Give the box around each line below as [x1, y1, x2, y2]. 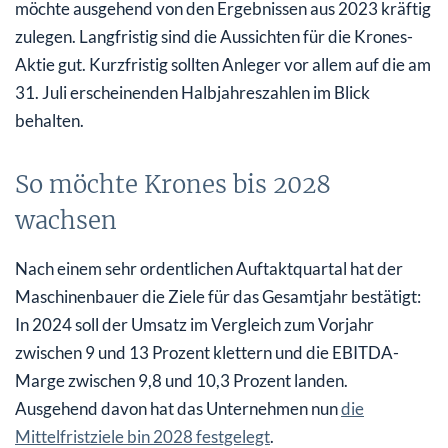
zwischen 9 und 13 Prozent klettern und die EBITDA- [15, 341, 399, 363]
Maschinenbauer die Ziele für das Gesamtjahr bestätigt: [15, 285, 421, 307]
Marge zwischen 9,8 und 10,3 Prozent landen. [15, 369, 348, 391]
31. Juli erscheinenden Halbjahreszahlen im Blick [15, 81, 370, 103]
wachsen [15, 204, 117, 236]
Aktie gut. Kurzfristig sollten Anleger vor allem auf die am [15, 53, 431, 75]
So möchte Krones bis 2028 [15, 168, 331, 200]
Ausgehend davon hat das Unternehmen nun [15, 397, 341, 419]
